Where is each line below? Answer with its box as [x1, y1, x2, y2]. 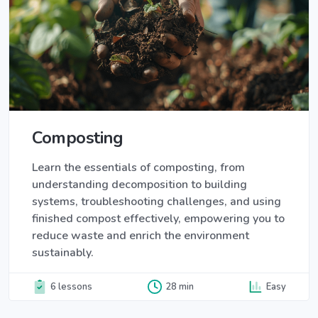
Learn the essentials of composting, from [32, 160, 245, 176]
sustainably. [32, 245, 94, 261]
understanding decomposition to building [32, 177, 247, 193]
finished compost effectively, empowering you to [32, 211, 285, 227]
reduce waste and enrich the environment [32, 228, 249, 244]
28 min [165, 280, 194, 293]
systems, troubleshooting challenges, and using [32, 194, 281, 210]
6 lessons [50, 280, 92, 293]
